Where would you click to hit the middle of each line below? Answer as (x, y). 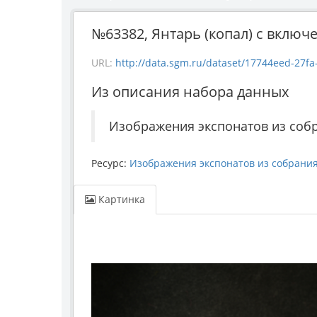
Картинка (120, 200)
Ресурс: (110, 163)
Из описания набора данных (190, 92)
